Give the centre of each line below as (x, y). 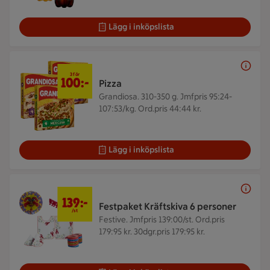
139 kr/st (72, 192)
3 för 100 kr (77, 69)
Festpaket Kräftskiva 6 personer (168, 206)
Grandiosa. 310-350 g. (140, 97)
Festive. (114, 220)
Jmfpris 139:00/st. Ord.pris (177, 220)
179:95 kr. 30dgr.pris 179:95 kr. (152, 232)
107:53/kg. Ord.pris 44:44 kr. (150, 109)
